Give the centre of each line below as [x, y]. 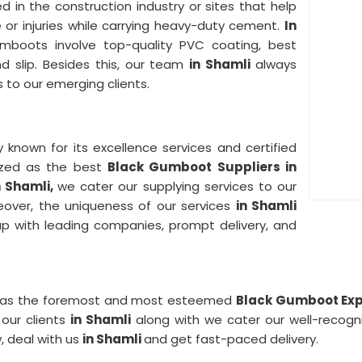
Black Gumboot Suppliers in [202, 167]
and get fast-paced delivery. [231, 339]
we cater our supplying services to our [177, 186]
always [276, 64]
